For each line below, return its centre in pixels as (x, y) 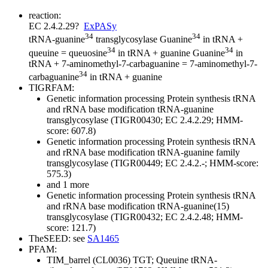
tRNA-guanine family (197, 153)
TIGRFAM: (51, 88)
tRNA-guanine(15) (192, 206)
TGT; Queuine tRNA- (175, 260)
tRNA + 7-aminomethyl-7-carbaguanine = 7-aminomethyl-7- (143, 63)
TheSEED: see (58, 239)
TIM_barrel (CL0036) (90, 260)
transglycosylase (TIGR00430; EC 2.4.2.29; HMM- (145, 120)
